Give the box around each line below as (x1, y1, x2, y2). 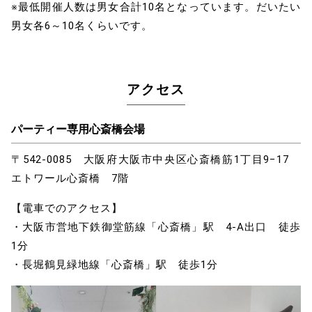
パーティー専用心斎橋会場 (11, 123, 145, 136)
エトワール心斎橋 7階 (11, 172, 129, 185)
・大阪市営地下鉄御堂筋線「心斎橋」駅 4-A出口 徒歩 (11, 221, 301, 234)
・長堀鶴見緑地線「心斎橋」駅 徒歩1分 (11, 258, 218, 272)
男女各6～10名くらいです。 (11, 19, 153, 32)
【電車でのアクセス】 (11, 202, 123, 215)
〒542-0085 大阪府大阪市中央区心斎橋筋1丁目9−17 (11, 153, 301, 166)
